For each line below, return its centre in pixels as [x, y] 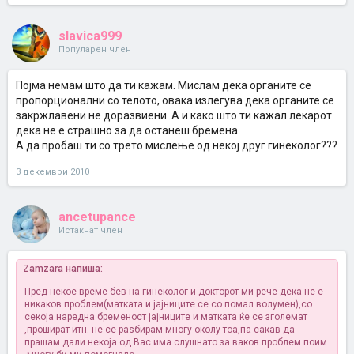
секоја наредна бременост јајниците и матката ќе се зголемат [166, 317]
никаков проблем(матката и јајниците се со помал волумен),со [168, 304]
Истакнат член [90, 230]
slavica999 [90, 36]
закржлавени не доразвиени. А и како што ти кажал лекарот [174, 115]
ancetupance [97, 217]
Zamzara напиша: [63, 269]
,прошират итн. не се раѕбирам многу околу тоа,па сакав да [160, 330]
